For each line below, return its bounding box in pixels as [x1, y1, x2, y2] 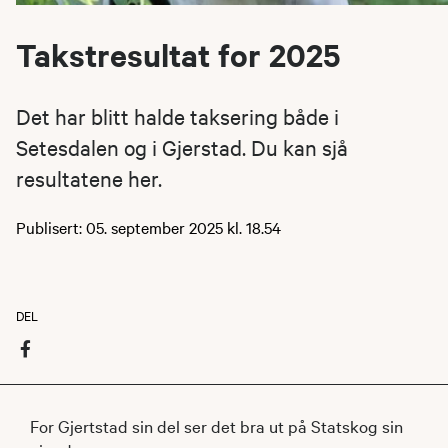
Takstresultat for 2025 [16, 33, 341, 75]
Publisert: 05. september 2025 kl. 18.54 [16, 215, 281, 238]
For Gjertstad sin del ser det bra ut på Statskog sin [30, 413, 403, 437]
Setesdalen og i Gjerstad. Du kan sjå [16, 132, 348, 161]
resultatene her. [16, 163, 162, 192]
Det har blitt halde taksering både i [16, 101, 339, 130]
